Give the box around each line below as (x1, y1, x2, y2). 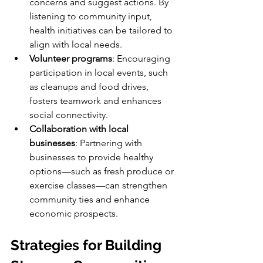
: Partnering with (75, 137, 144, 149)
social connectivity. (29, 109, 108, 120)
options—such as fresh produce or (29, 165, 176, 177)
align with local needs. (29, 38, 122, 50)
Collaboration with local (29, 123, 131, 134)
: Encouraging (112, 52, 173, 64)
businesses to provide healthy (29, 151, 156, 163)
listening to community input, (29, 10, 154, 22)
